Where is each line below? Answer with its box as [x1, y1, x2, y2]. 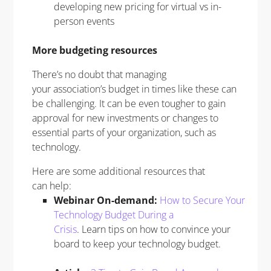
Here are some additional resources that [31, 164, 205, 178]
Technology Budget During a [53, 207, 174, 221]
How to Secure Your [159, 193, 245, 207]
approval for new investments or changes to [31, 111, 218, 125]
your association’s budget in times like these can [31, 82, 237, 96]
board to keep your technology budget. [53, 237, 223, 250]
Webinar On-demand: [53, 193, 157, 207]
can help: [31, 178, 74, 192]
